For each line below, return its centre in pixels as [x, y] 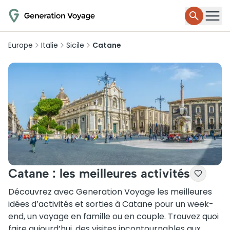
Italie [50, 45]
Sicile [75, 45]
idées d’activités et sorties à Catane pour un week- [111, 204]
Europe [21, 45]
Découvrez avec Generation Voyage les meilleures [110, 192]
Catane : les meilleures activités [99, 173]
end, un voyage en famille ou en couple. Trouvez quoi [113, 216]
